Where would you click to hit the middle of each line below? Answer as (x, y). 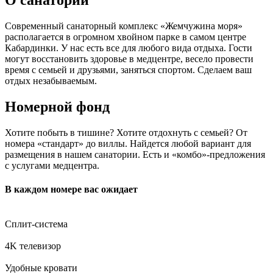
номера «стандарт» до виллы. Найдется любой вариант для (128, 143)
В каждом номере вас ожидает (71, 189)
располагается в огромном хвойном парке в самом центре (126, 37)
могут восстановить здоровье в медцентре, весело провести (129, 58)
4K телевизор (33, 246)
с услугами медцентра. (52, 165)
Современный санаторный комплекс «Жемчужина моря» (124, 26)
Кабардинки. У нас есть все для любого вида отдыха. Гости (129, 48)
